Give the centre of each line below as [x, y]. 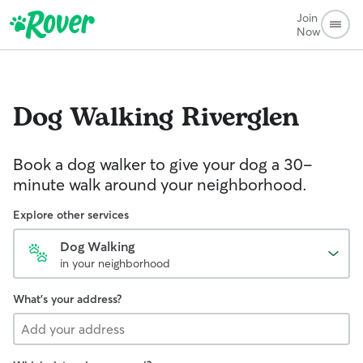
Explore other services [71, 215]
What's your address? [67, 299]
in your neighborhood [115, 263]
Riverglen [240, 118]
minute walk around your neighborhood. [160, 184]
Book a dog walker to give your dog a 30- [163, 164]
